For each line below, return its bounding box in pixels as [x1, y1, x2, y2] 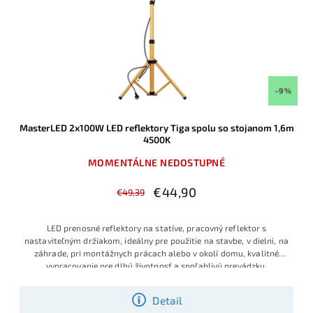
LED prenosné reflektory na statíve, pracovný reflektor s [46, 223, 267, 233]
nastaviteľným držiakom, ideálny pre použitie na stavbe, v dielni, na [24, 235, 289, 246]
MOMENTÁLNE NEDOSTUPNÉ [87, 156, 226, 169]
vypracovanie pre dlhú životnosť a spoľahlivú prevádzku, [45, 261, 268, 271]
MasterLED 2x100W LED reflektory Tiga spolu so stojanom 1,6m [19, 122, 294, 134]
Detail [152, 293, 183, 307]
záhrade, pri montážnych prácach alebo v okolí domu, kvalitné [34, 248, 279, 259]
